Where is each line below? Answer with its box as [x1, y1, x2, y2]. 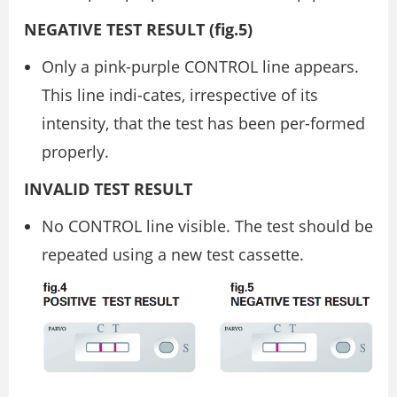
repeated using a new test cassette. [42, 244, 304, 266]
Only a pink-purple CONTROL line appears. [42, 56, 359, 78]
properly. [42, 141, 109, 163]
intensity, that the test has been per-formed [42, 113, 365, 135]
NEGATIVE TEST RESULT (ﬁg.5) [24, 19, 253, 41]
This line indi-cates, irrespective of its [42, 84, 318, 106]
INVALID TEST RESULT [24, 178, 192, 200]
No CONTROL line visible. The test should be [42, 215, 373, 237]
